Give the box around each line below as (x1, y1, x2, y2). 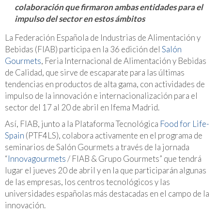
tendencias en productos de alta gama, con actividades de (5, 79, 205, 89)
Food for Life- (160, 119, 209, 129)
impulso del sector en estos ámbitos (15, 14, 145, 24)
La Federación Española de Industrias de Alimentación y (5, 32, 201, 43)
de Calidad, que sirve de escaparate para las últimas (5, 67, 185, 77)
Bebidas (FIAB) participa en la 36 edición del (5, 44, 162, 54)
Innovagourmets (8, 154, 66, 164)
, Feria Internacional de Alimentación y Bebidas (41, 56, 206, 66)
